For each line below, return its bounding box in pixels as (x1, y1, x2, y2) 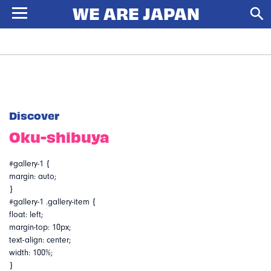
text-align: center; (9, 235, 71, 245)
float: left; (9, 210, 43, 220)
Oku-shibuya (9, 127, 109, 146)
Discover (9, 108, 59, 122)
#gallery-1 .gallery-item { (9, 197, 96, 207)
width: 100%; (9, 248, 53, 258)
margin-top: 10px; (9, 223, 71, 232)
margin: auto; (9, 172, 56, 181)
